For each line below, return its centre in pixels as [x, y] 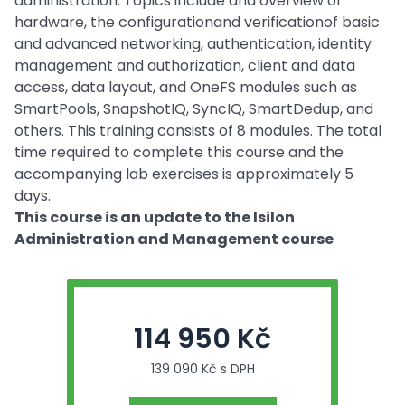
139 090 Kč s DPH [202, 369]
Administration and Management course [174, 239]
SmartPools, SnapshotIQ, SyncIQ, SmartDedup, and [194, 109]
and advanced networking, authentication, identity [193, 44]
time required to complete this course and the [179, 152]
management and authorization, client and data [185, 66]
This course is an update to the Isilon [155, 217]
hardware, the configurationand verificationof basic [197, 22]
